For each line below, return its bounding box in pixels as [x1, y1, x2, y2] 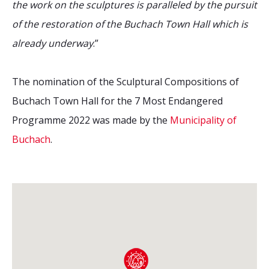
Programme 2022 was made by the [12, 113, 170, 127]
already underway [12, 37, 93, 50]
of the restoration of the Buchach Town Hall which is [12, 17, 248, 31]
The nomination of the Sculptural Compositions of [12, 75, 239, 88]
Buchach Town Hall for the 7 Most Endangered [12, 94, 223, 107]
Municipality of [170, 113, 237, 127]
